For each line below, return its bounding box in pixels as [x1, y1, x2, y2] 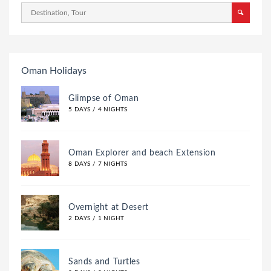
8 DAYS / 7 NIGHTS [68, 161, 128, 168]
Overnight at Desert [68, 203, 149, 212]
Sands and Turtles [68, 258, 140, 267]
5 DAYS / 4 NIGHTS [68, 106, 128, 113]
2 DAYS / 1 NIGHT [68, 215, 125, 222]
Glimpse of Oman [68, 94, 139, 103]
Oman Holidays [21, 66, 87, 76]
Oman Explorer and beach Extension [68, 149, 216, 158]
